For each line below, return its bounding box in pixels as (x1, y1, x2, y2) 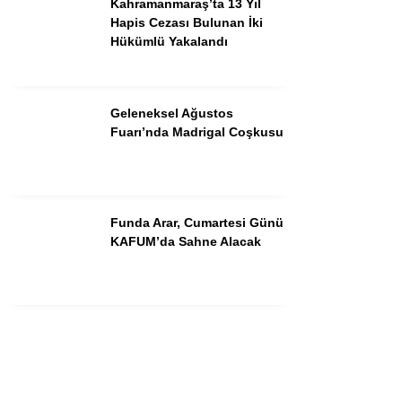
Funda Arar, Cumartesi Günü (110, 214, 284, 230)
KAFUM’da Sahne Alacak (110, 233, 261, 249)
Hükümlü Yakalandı (110, 33, 228, 48)
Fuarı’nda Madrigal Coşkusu (110, 124, 284, 139)
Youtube (263, 49, 317, 65)
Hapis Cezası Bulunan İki (110, 14, 263, 30)
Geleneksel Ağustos (110, 105, 233, 120)
